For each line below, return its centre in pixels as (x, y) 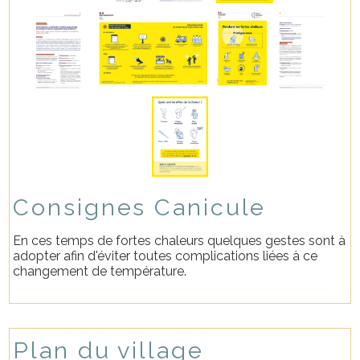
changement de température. (102, 271)
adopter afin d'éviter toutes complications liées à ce (166, 256)
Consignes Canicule (140, 207)
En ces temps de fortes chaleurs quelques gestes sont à (180, 240)
